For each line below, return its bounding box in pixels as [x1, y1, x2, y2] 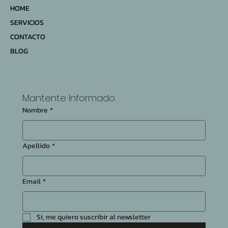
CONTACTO [10, 32, 45, 43]
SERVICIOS [10, 17, 44, 28]
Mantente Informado [22, 92, 115, 105]
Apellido [22, 140, 50, 152]
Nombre [22, 105, 48, 116]
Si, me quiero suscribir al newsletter [37, 212, 151, 223]
